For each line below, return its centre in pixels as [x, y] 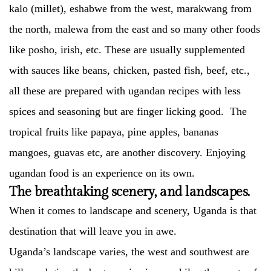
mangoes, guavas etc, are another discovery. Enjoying [127, 152]
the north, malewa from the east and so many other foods [135, 29]
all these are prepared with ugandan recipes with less [125, 91]
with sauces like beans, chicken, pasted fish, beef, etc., [129, 70]
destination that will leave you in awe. [93, 231]
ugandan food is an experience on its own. [102, 173]
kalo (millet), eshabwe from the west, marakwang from [130, 8]
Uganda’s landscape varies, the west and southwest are [129, 252]
